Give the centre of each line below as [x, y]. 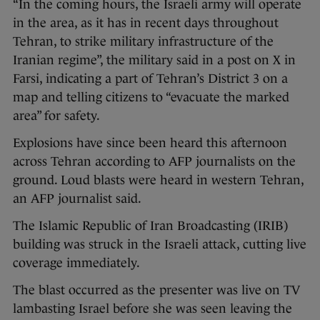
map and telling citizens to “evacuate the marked [151, 97]
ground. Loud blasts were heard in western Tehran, [158, 180]
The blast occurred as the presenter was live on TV [156, 290]
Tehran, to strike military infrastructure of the [143, 42]
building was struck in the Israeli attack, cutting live [160, 245]
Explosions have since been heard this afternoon [150, 143]
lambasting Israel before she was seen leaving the [152, 309]
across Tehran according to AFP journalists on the [154, 162]
